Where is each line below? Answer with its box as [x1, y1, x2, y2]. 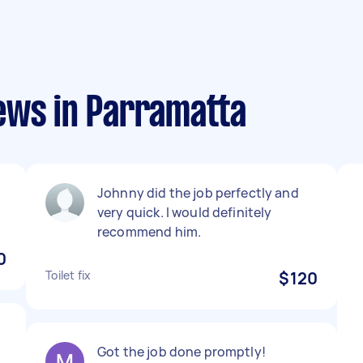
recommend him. [97, 223, 202, 241]
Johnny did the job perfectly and [97, 184, 299, 202]
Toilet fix [45, 267, 92, 283]
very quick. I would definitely [97, 203, 272, 221]
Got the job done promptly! [97, 343, 266, 361]
